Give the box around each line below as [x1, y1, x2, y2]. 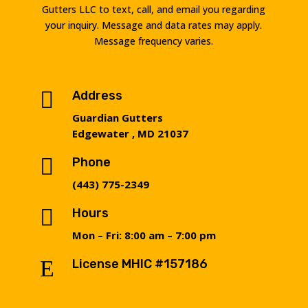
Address [72, 87, 123, 103]
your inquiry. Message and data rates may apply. [45, 18, 263, 32]
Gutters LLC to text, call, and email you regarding [42, 2, 266, 16]
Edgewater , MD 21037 [72, 126, 189, 140]
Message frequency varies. [94, 34, 214, 47]
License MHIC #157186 [72, 256, 208, 272]
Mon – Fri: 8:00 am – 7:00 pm [72, 228, 217, 242]
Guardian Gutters [72, 110, 164, 124]
